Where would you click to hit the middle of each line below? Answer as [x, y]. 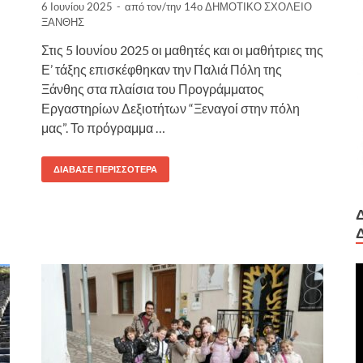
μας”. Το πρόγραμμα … [103, 127]
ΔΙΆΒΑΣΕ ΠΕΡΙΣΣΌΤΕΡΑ [105, 169]
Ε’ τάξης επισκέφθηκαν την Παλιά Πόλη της [162, 69]
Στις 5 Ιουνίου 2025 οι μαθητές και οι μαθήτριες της [182, 49]
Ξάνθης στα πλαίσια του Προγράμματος [153, 88]
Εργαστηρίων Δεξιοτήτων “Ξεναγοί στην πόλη [171, 108]
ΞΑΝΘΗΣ [63, 21]
